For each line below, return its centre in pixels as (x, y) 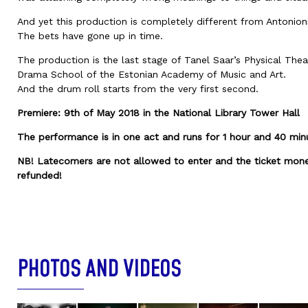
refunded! (41, 175)
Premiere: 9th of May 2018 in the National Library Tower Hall (160, 113)
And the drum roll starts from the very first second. (138, 89)
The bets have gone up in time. (90, 36)
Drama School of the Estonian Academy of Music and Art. (152, 74)
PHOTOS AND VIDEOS (99, 270)
